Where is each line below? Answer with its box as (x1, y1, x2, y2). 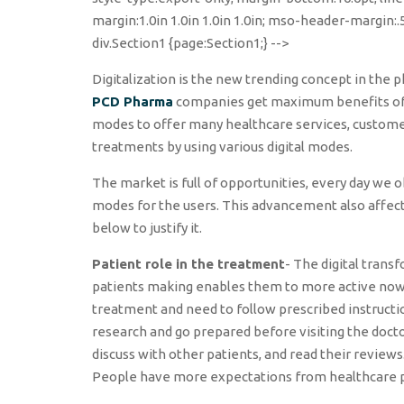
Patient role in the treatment (92, 255, 285, 271)
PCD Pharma (92, 93, 173, 109)
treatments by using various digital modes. (92, 138, 353, 154)
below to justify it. (92, 219, 202, 235)
